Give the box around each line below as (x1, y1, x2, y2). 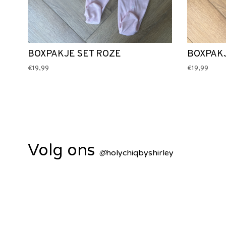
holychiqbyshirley (106, 148, 174, 158)
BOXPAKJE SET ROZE (28, 48, 121, 61)
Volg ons (28, 141, 99, 160)
